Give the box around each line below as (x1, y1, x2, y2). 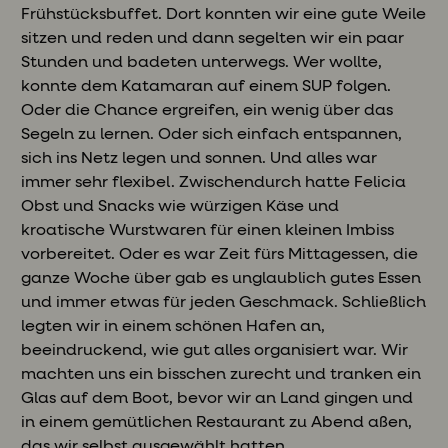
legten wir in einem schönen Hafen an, (21, 318, 326, 335)
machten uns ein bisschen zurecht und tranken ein (21, 366, 422, 383)
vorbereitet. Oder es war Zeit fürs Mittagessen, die (21, 246, 419, 263)
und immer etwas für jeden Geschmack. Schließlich (21, 294, 427, 311)
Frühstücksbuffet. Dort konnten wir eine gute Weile (21, 6, 427, 23)
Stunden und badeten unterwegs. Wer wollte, (21, 54, 383, 71)
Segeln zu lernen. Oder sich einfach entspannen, (21, 126, 403, 143)
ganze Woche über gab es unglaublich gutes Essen (21, 270, 422, 287)
